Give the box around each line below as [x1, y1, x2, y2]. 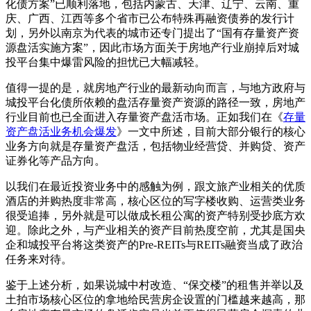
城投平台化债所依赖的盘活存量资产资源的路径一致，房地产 [6, 96, 305, 109]
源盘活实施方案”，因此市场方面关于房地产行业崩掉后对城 [6, 42, 299, 54]
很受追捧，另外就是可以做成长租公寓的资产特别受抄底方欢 [6, 210, 305, 222]
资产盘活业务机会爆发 [6, 126, 117, 138]
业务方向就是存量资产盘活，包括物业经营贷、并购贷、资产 [6, 140, 305, 153]
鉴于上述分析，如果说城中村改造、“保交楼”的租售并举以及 [6, 279, 304, 292]
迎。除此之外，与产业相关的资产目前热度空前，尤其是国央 [6, 224, 305, 237]
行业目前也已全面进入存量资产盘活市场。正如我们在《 [6, 111, 283, 124]
